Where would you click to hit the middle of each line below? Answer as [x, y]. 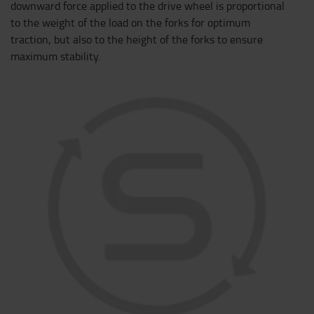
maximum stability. [55, 56]
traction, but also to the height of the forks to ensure [137, 40]
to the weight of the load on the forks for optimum [130, 23]
